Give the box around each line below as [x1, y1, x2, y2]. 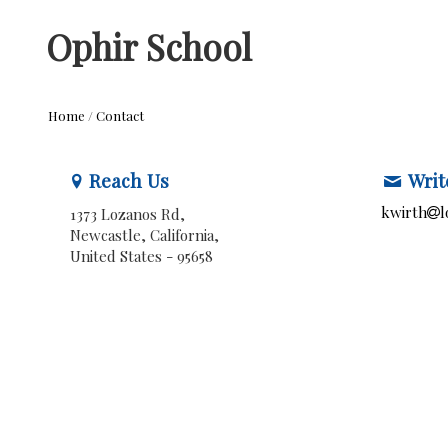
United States [69, 246, 166, 266]
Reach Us [88, 167, 169, 193]
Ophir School [46, 22, 252, 70]
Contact [96, 107, 144, 124]
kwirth [381, 202, 428, 222]
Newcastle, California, [69, 225, 219, 245]
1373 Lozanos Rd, [69, 204, 185, 224]
